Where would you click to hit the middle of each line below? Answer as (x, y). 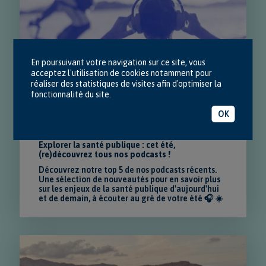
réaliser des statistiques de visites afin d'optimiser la (126, 83)
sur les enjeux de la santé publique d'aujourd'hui (129, 189)
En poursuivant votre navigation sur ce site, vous (118, 62)
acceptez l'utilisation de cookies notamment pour (122, 73)
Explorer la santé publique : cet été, (107, 145)
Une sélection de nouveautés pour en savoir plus (130, 179)
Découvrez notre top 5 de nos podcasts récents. (128, 170)
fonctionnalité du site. (71, 94)
